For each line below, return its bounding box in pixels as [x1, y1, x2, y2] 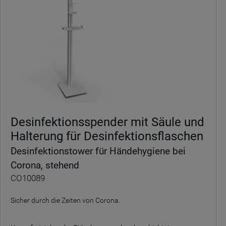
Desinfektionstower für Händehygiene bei [11, 145, 186, 157]
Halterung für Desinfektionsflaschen [11, 129, 203, 143]
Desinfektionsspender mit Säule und [11, 115, 204, 129]
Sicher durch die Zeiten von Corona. [11, 196, 120, 204]
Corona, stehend [11, 159, 79, 171]
